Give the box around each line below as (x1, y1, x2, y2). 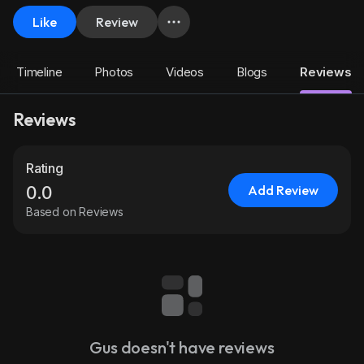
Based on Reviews (26, 205, 123, 219)
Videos (166, 64, 205, 80)
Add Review (248, 181, 318, 198)
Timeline (16, 64, 63, 80)
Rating (26, 160, 63, 176)
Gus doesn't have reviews (89, 337, 275, 357)
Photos (94, 64, 134, 80)
